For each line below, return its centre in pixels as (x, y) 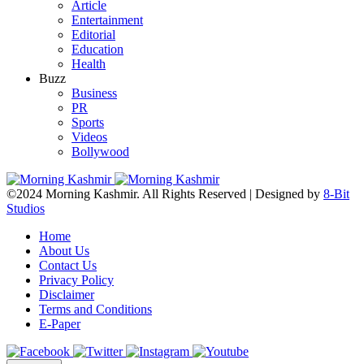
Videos (89, 137)
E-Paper (60, 324)
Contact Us (68, 266)
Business (94, 93)
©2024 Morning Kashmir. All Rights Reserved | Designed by (165, 194)
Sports (88, 123)
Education (97, 50)
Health (89, 64)
